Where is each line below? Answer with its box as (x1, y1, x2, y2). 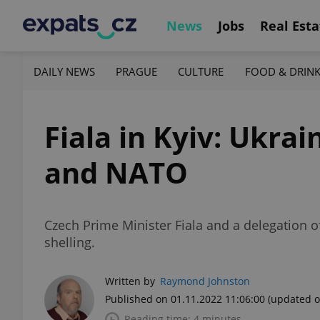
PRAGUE (116, 64, 158, 79)
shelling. (44, 234, 95, 251)
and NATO (44, 153, 188, 192)
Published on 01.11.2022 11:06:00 (105, 292, 265, 306)
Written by (105, 274, 155, 288)
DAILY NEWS (34, 64, 95, 79)
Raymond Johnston (160, 274, 250, 288)
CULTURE (178, 64, 224, 79)
